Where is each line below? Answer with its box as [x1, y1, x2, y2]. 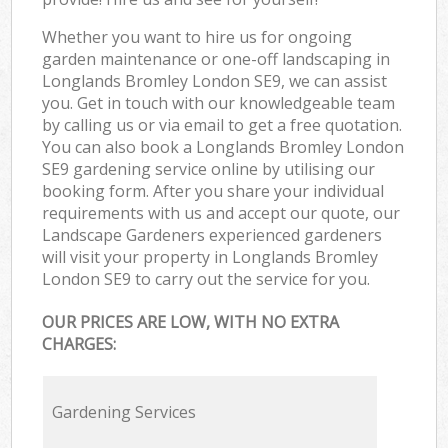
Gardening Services [51, 401, 196, 424]
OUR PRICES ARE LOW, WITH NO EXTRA [42, 311, 340, 334]
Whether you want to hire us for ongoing [42, 25, 353, 48]
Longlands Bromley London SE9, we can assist [42, 69, 388, 92]
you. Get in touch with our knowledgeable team [42, 91, 396, 114]
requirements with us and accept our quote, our [42, 201, 401, 224]
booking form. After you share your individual [42, 179, 385, 202]
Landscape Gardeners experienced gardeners [42, 223, 383, 246]
